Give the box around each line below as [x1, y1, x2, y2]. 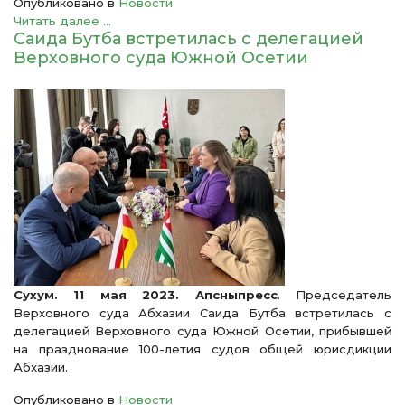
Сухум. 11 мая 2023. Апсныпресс [14, 287, 278, 302]
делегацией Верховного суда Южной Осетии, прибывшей [14, 324, 391, 338]
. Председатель [277, 287, 392, 302]
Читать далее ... [14, 14, 111, 28]
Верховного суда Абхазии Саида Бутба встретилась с [14, 306, 391, 320]
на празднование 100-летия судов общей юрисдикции [14, 342, 391, 356]
